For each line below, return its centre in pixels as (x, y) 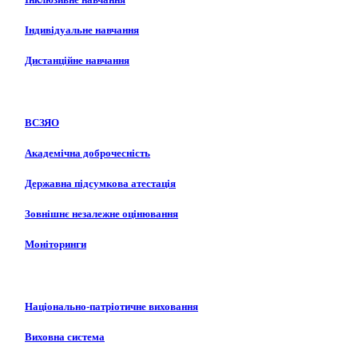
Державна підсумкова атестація (100, 184)
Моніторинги (56, 245)
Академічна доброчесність (88, 153)
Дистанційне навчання (77, 61)
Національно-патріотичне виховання (111, 306)
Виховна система (65, 337)
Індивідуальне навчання (82, 30)
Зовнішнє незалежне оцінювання (101, 214)
